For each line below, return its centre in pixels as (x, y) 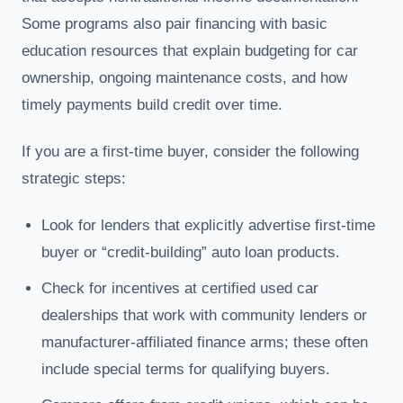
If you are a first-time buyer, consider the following (190, 151)
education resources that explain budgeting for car (190, 50)
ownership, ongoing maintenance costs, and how (184, 77)
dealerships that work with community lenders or (204, 315)
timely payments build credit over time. (152, 104)
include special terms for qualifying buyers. (186, 369)
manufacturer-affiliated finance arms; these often (205, 342)
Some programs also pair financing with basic (175, 23)
